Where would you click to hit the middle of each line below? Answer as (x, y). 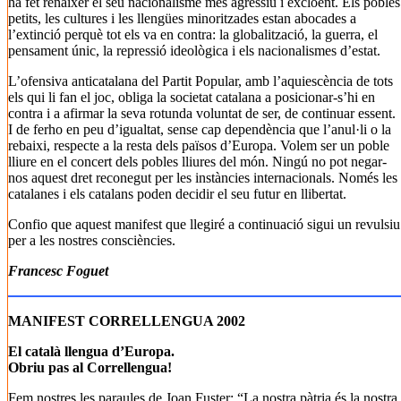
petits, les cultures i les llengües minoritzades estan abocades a (182, 18)
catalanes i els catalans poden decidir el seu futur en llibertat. (177, 194)
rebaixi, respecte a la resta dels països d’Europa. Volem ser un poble (199, 145)
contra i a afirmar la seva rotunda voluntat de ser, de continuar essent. (202, 113)
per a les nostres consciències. (92, 240)
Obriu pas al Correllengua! (90, 367)
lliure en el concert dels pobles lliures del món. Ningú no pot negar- (197, 162)
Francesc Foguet (58, 271)
